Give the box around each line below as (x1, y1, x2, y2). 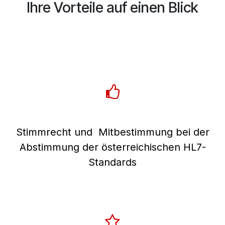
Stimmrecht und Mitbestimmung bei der (16, 126, 209, 138)
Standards (88, 156, 137, 168)
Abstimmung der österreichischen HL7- (19, 141, 206, 153)
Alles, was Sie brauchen (46, 21, 179, 36)
